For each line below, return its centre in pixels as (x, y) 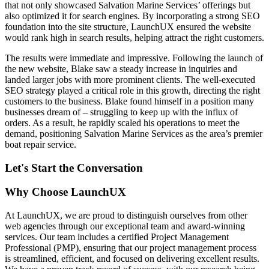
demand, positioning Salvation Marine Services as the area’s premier (134, 133)
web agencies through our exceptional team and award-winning (125, 226)
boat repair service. (41, 144)
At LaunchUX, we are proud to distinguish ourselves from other (126, 216)
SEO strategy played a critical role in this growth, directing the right (132, 90)
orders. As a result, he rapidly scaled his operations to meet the (122, 122)
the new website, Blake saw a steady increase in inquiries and (121, 68)
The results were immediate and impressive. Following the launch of (134, 58)
